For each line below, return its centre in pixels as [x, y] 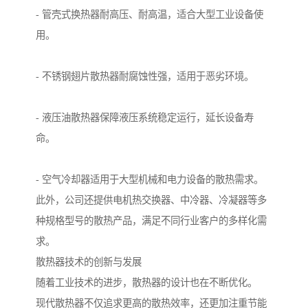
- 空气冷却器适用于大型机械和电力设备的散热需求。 [150, 180]
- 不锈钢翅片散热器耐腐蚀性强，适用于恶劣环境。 [145, 77]
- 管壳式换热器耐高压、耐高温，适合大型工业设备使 [150, 15]
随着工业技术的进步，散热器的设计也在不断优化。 [146, 283]
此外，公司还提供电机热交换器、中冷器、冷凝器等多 [151, 200]
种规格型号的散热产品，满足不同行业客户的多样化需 [151, 221]
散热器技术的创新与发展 [89, 262]
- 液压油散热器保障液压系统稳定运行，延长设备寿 [145, 118]
